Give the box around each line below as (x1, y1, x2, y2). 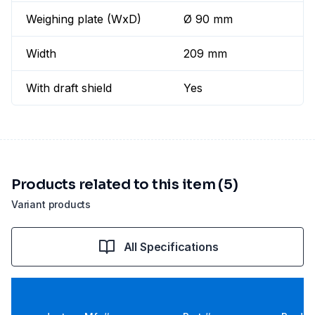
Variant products (11, 198, 91, 211)
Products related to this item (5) (11, 176, 238, 194)
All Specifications (123, 240, 219, 255)
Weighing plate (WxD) (26, 12, 141, 27)
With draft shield (26, 81, 112, 96)
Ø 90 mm (184, 12, 233, 27)
